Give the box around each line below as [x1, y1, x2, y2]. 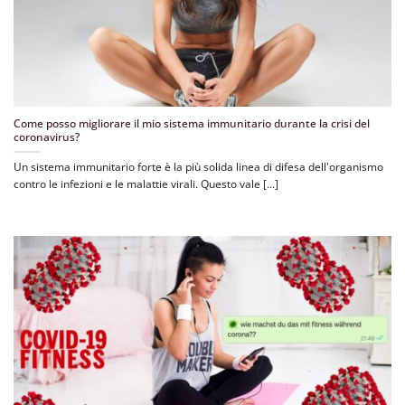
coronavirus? [14, 129, 80, 146]
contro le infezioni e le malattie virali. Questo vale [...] [14, 175, 278, 192]
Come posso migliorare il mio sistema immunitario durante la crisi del [14, 116, 370, 132]
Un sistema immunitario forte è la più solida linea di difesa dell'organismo [14, 158, 383, 174]
